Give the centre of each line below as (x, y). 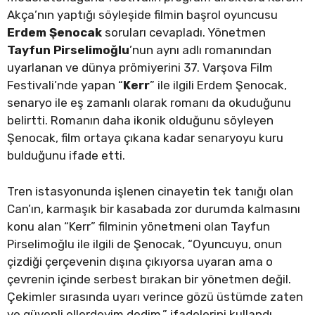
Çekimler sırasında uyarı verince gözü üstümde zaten (155, 296)
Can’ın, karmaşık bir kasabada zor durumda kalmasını (154, 208)
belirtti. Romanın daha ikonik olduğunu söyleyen (140, 121)
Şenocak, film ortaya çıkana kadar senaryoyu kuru (145, 138)
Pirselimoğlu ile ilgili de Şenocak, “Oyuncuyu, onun (144, 244)
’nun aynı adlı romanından (200, 50)
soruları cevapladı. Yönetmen (184, 33)
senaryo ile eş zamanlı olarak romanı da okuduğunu (149, 103)
